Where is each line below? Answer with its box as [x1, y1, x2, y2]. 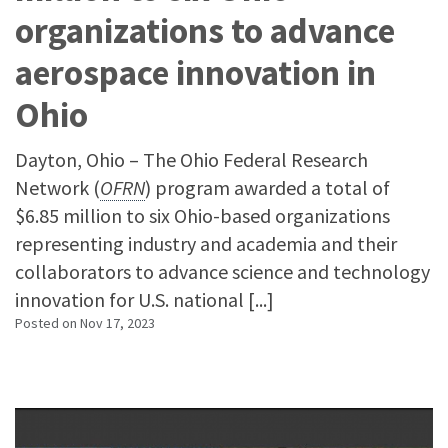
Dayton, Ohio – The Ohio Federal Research [15, 147, 368, 172]
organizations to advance [15, 9, 395, 53]
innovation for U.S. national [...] [15, 287, 274, 312]
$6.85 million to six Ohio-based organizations [15, 203, 390, 228]
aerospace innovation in [15, 51, 376, 95]
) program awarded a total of [145, 175, 390, 200]
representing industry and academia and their [15, 231, 397, 256]
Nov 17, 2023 [80, 314, 155, 332]
